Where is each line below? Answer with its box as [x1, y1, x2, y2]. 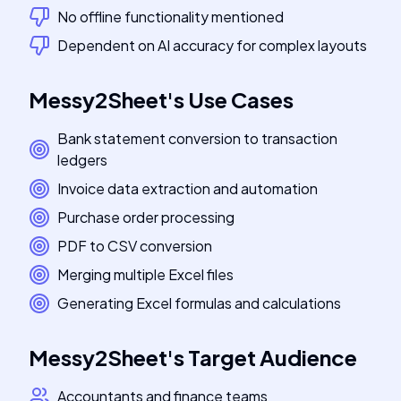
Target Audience [188, 344, 357, 371]
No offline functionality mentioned [57, 7, 284, 26]
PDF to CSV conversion [57, 236, 212, 255]
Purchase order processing [57, 208, 235, 226]
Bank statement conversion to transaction [57, 129, 337, 148]
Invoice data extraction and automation [57, 179, 318, 198]
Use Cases [188, 86, 294, 113]
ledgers [57, 150, 107, 169]
